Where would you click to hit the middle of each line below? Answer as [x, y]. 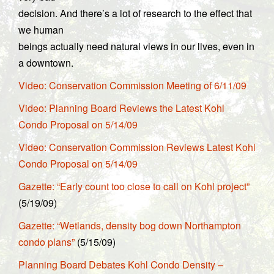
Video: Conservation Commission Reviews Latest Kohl [137, 147]
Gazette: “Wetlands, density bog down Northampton [130, 225]
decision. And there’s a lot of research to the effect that [135, 13]
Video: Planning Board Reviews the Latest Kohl [121, 108]
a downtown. [46, 62]
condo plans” [46, 242]
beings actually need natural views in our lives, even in [136, 46]
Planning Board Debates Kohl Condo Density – [121, 264]
